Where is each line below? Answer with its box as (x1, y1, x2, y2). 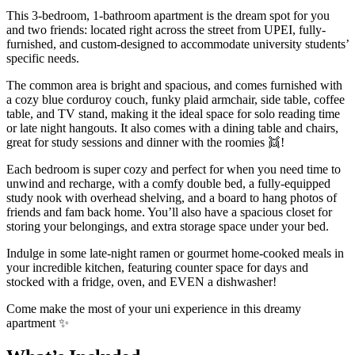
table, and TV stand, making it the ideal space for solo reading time (6, 106, 340, 120)
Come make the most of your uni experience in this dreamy (6, 301, 301, 315)
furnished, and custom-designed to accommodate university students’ (6, 36, 349, 51)
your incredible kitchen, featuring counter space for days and (6, 260, 308, 274)
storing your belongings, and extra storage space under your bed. (6, 219, 329, 233)
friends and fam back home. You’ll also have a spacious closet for (6, 204, 332, 219)
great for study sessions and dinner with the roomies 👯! (6, 135, 284, 149)
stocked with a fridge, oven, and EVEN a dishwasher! (6, 274, 277, 288)
